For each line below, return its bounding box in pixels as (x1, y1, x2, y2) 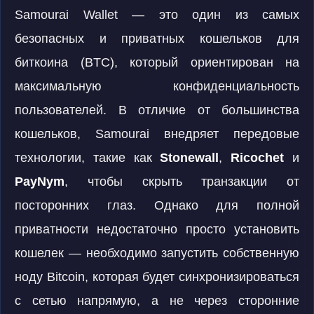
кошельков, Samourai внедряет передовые (15, 127, 299, 141)
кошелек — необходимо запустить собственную (15, 246, 299, 260)
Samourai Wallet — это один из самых (15, 8, 299, 22)
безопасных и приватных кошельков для (15, 32, 299, 46)
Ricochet (231, 151, 285, 165)
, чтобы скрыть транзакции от (64, 175, 299, 189)
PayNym (15, 175, 64, 189)
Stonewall (160, 151, 219, 165)
